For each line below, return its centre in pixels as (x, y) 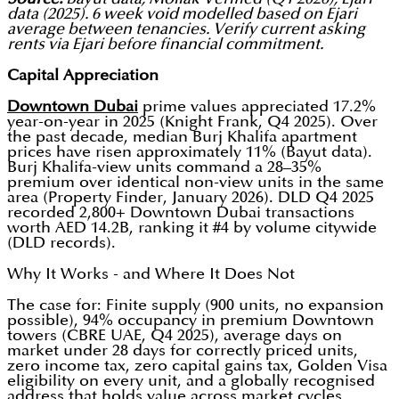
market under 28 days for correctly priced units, (183, 351)
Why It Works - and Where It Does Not (151, 274)
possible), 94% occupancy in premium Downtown (191, 321)
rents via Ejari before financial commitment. (165, 45)
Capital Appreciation (83, 76)
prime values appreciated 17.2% (257, 107)
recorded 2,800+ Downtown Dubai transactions (181, 213)
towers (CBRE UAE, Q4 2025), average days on (175, 336)
